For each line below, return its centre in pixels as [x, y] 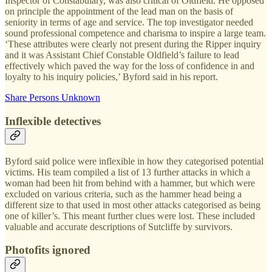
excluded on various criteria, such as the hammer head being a [123, 194]
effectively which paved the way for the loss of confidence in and [130, 66]
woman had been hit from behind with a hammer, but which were [130, 183]
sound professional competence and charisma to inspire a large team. [135, 33]
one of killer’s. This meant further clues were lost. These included [130, 216]
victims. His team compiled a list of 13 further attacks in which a [127, 172]
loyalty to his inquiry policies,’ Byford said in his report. [111, 77]
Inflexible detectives [53, 121]
